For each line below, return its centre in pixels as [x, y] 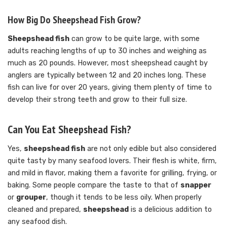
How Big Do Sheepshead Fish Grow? [74, 20]
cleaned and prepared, [45, 209]
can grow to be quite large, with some [135, 39]
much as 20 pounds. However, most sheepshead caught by [108, 63]
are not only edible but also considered [151, 148]
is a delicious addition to [170, 209]
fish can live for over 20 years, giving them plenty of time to [110, 87]
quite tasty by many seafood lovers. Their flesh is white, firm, [112, 161]
